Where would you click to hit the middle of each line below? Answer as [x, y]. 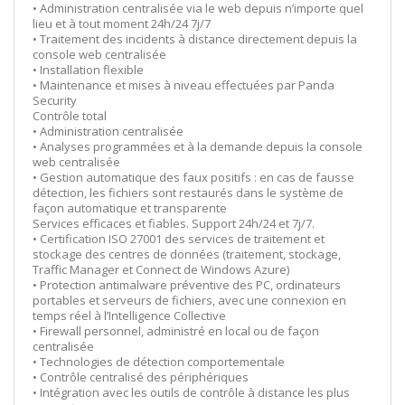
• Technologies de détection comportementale [159, 361]
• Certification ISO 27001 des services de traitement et [179, 238]
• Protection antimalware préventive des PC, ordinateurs [187, 284]
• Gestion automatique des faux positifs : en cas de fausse [193, 177]
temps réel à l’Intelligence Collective [129, 315]
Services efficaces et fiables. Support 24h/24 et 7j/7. [174, 223]
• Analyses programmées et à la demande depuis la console [198, 146]
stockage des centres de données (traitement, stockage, [187, 254]
